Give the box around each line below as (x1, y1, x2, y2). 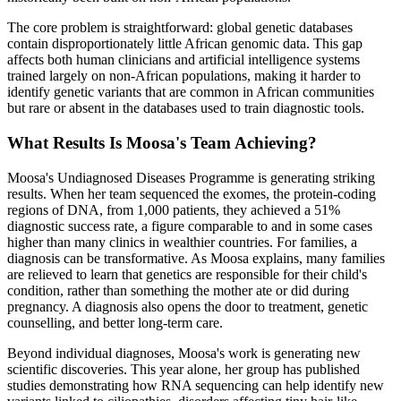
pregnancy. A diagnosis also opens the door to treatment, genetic (7, 298, 368, 314)
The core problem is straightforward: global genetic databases (7, 20, 353, 36)
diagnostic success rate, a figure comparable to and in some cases (7, 218, 372, 234)
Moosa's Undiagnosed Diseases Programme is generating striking (7, 169, 375, 185)
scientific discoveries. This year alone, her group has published (7, 361, 360, 377)
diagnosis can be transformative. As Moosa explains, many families (7, 250, 385, 266)
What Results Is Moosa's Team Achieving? (7, 133, 317, 153)
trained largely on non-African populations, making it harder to (7, 68, 361, 84)
